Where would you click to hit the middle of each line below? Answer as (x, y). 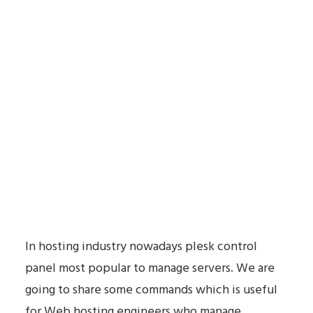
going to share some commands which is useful (151, 290)
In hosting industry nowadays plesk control (141, 247)
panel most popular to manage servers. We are (150, 269)
